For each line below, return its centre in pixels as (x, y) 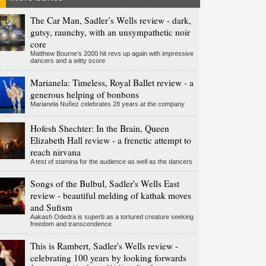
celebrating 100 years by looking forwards (108, 258)
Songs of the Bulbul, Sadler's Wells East (104, 184)
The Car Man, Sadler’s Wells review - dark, (110, 20)
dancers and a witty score (67, 61)
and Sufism (51, 208)
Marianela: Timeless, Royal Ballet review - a (112, 83)
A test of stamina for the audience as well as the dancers (111, 162)
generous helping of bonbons (84, 95)
